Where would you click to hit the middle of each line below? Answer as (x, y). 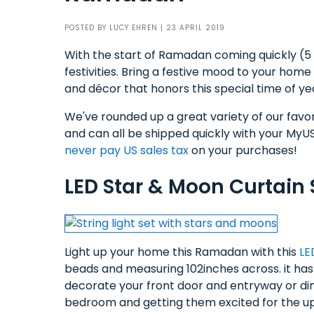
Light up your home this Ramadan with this (182, 252)
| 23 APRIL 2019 (191, 28)
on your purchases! (243, 150)
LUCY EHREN (134, 28)
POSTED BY (87, 28)
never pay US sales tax (127, 150)
